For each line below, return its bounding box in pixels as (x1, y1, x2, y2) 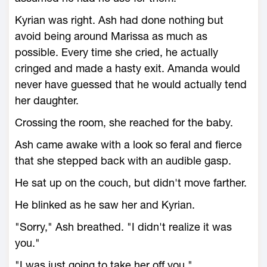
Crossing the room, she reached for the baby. (15, 116, 233, 129)
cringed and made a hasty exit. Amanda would (15, 62, 240, 74)
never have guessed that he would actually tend (15, 78, 247, 91)
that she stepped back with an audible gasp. (15, 154, 231, 167)
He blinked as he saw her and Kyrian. (15, 198, 195, 211)
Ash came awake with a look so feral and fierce (15, 138, 242, 151)
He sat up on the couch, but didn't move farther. (15, 176, 247, 189)
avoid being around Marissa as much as (15, 30, 207, 42)
